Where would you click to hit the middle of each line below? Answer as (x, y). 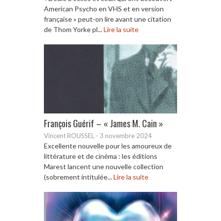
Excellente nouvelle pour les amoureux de (108, 146)
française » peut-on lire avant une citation (108, 19)
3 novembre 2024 (126, 135)
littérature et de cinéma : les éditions (101, 156)
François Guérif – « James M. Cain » (104, 123)
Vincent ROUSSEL (69, 135)
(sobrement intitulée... (79, 177)
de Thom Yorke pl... (74, 29)
